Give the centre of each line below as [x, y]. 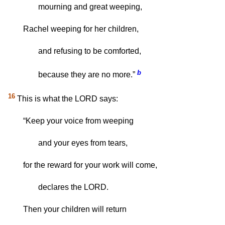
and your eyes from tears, [83, 143]
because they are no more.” [87, 75]
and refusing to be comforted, [90, 51]
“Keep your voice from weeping [78, 121]
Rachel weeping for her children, [81, 29]
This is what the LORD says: [67, 99]
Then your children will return [75, 209]
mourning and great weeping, [90, 7]
